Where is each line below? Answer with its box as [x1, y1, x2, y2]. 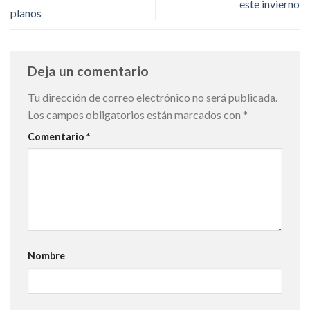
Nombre [28, 249, 65, 262]
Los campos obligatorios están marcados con [28, 107, 243, 121]
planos [10, 6, 42, 19]
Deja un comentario [28, 62, 152, 79]
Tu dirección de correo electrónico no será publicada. [28, 90, 277, 104]
